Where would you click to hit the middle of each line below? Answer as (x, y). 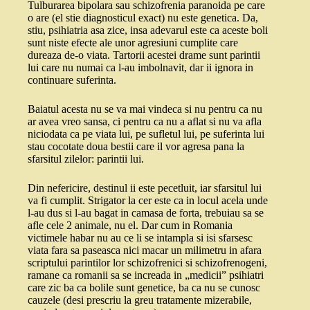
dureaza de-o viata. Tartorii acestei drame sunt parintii (144, 55)
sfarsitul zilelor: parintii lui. (86, 159)
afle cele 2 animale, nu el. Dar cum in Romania (130, 226)
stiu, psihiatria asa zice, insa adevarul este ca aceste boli (148, 30)
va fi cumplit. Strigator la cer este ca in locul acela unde (148, 201)
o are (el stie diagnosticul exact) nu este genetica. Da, (143, 18)
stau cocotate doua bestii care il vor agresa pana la (136, 147)
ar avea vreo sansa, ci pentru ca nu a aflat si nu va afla (145, 122)
